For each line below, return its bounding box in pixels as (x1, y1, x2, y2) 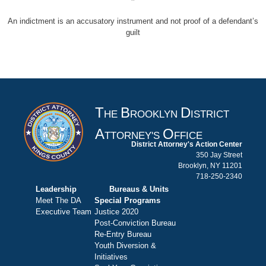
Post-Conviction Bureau (94, 218, 176, 227)
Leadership (36, 184, 77, 194)
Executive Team (36, 207, 91, 216)
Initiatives (94, 252, 128, 261)
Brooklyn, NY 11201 (178, 161, 242, 170)
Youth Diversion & (94, 240, 156, 250)
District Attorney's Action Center (131, 140, 242, 149)
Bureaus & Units (109, 184, 169, 194)
